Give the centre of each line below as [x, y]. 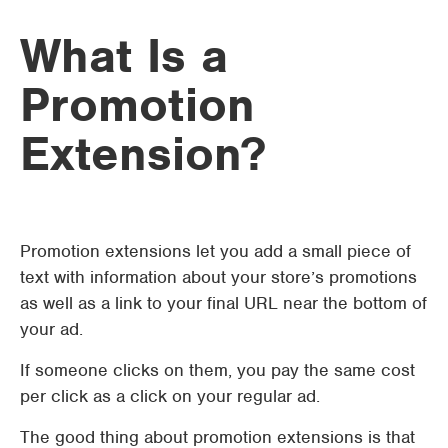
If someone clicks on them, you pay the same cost [217, 370]
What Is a [124, 55]
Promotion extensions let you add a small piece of [215, 251]
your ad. [51, 329]
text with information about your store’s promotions [218, 277]
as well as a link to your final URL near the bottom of [223, 303]
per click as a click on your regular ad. [170, 396]
